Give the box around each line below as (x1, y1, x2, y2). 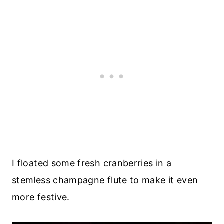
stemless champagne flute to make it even (12, 174, 198, 185)
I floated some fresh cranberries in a (12, 157, 172, 168)
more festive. (12, 191, 70, 202)
